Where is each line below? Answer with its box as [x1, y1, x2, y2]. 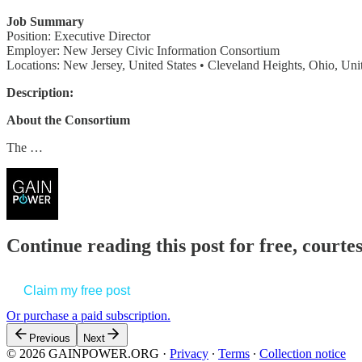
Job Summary [6, 14, 84, 28]
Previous [29, 332, 70, 345]
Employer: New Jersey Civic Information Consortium [6, 43, 280, 57]
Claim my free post [23, 284, 130, 298]
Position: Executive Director [6, 28, 150, 43]
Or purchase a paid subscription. [6, 309, 170, 323]
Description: [6, 85, 74, 99]
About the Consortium [6, 112, 130, 127]
